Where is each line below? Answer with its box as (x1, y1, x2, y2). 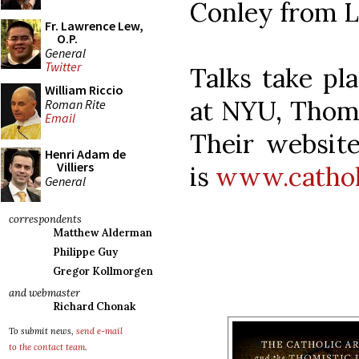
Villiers (57, 159, 94, 175)
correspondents (9, 212, 82, 226)
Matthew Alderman (53, 226, 152, 240)
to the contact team (9, 341, 85, 353)
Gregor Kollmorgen (53, 264, 153, 278)
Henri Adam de (45, 146, 126, 162)
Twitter (45, 58, 81, 75)
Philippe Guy (53, 245, 118, 259)
